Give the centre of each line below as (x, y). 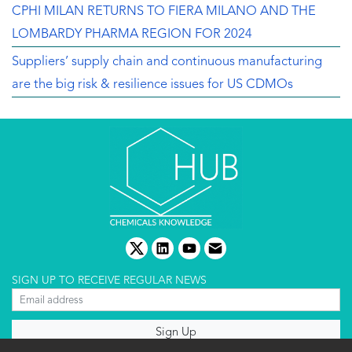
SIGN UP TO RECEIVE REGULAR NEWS (109, 281)
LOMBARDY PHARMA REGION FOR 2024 (132, 34)
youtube (212, 251)
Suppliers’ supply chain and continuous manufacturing (167, 62)
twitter (155, 251)
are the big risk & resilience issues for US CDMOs (152, 84)
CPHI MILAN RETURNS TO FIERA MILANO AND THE (164, 11)
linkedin (185, 251)
